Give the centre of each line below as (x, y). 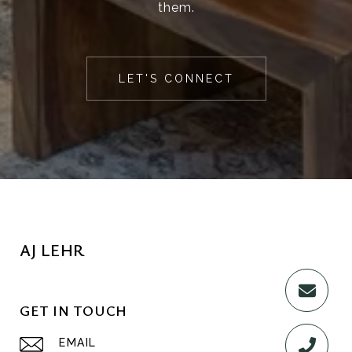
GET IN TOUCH (73, 310)
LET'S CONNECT (176, 79)
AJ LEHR (52, 250)
